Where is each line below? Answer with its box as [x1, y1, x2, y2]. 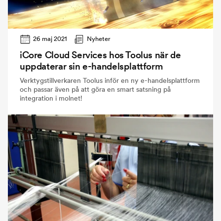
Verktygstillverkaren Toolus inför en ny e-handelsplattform [20, 75, 200, 85]
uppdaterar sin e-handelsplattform [20, 60, 163, 72]
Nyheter [87, 35, 111, 42]
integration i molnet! [20, 93, 82, 103]
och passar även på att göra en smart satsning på [20, 84, 171, 94]
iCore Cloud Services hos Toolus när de [20, 49, 181, 61]
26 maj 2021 [33, 35, 68, 42]
